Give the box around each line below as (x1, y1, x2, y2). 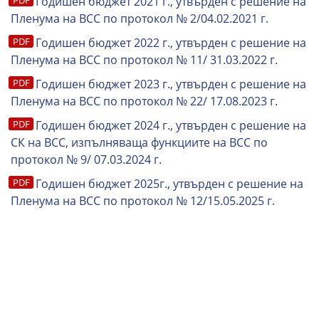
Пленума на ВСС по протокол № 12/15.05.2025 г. (11, 193, 275, 209)
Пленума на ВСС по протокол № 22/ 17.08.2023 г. (11, 93, 278, 109)
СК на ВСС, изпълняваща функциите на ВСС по (11, 135, 268, 150)
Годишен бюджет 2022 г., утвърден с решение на (36, 35, 306, 51)
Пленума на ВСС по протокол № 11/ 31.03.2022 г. (11, 52, 278, 68)
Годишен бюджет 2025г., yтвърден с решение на (36, 176, 303, 192)
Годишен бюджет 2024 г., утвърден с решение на (36, 117, 306, 133)
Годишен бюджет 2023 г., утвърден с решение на (36, 76, 306, 92)
